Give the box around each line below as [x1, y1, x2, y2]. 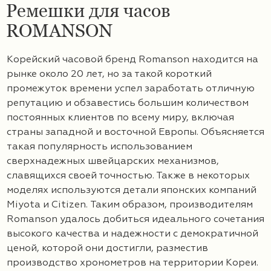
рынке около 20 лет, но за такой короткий [7, 69, 212, 79]
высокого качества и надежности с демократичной [7, 229, 258, 239]
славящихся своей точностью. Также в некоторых [7, 171, 250, 181]
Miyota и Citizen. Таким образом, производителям [7, 200, 253, 210]
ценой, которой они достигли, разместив [7, 243, 208, 253]
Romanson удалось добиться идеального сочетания [7, 214, 264, 224]
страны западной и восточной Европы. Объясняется [7, 127, 264, 137]
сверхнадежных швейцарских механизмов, [7, 156, 219, 166]
